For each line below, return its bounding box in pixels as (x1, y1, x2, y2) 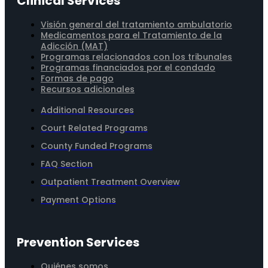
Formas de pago (41, 72, 114, 85)
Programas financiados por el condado (41, 62, 215, 74)
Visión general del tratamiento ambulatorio (41, 19, 232, 31)
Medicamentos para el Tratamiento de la (41, 29, 222, 42)
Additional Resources (41, 104, 134, 117)
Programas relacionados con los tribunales (41, 51, 232, 63)
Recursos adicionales (41, 83, 135, 96)
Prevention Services (17, 234, 139, 251)
